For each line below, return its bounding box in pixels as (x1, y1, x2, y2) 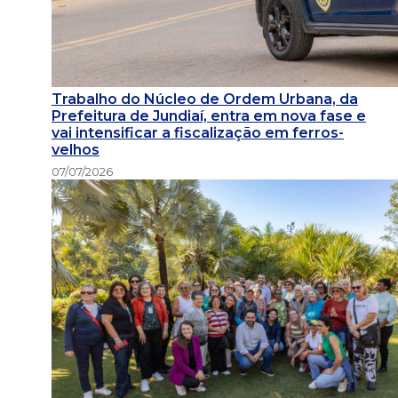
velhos (52, 141, 99, 159)
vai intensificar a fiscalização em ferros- (52, 124, 344, 142)
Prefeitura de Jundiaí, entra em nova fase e (52, 107, 366, 125)
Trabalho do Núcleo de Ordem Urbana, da (52, 91, 358, 108)
